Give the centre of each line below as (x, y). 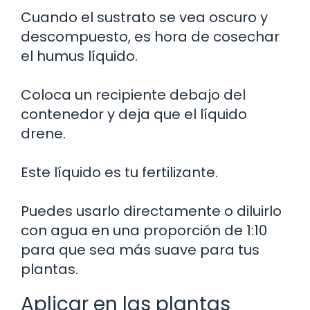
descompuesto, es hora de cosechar (150, 36)
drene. (43, 133)
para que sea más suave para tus (140, 249)
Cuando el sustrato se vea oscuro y (144, 17)
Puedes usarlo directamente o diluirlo (151, 211)
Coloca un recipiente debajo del (133, 94)
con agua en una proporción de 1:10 (144, 230)
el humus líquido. (79, 56)
